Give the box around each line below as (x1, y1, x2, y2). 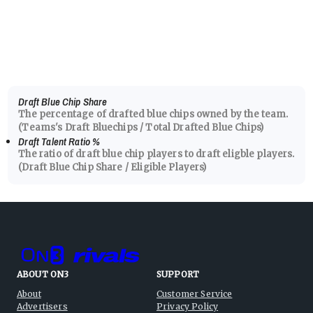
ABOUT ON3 (17, 269, 69, 279)
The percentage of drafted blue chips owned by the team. (18, 108, 289, 120)
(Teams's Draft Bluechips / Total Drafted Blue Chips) (18, 121, 264, 133)
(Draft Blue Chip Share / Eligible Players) (18, 161, 207, 173)
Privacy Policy (156, 301, 219, 312)
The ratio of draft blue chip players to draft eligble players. (18, 147, 295, 160)
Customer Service (156, 289, 233, 299)
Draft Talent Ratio (18, 133, 93, 149)
